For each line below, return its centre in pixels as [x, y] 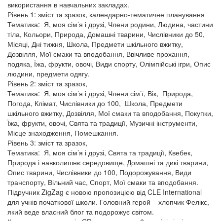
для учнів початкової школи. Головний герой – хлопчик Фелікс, [108, 202]
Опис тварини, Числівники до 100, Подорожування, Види [99, 172]
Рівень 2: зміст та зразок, [47, 83]
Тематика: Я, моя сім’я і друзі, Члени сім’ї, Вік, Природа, [100, 93]
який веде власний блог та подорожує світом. [81, 212]
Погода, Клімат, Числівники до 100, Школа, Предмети [95, 103]
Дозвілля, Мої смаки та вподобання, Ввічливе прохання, [98, 54]
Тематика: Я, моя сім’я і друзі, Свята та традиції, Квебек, [100, 152]
